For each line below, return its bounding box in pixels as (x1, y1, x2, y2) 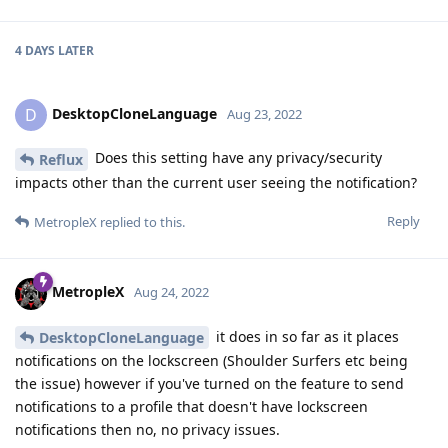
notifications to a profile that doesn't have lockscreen (15, 397, 368, 417)
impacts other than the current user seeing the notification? (15, 172, 417, 192)
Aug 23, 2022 (227, 104, 302, 123)
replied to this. (97, 212, 185, 231)
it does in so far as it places (212, 326, 399, 346)
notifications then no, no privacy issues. (15, 420, 280, 440)
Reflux (39, 149, 83, 169)
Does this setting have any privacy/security (91, 147, 382, 167)
